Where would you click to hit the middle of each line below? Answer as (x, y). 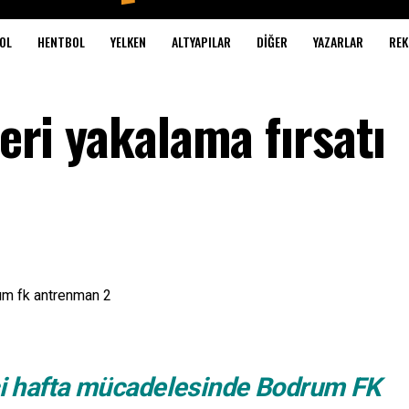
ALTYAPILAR (201, 42)
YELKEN (128, 42)
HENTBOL (61, 42)
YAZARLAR (338, 42)
